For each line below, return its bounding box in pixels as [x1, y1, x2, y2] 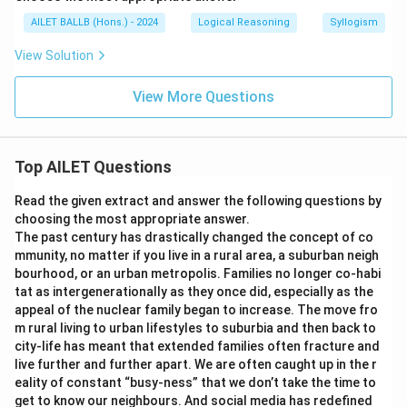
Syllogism [330, 16, 378, 28]
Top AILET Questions [15, 157, 172, 176]
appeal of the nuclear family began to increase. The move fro [15, 303, 378, 317]
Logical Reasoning [198, 16, 290, 28]
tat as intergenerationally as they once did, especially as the [15, 284, 373, 299]
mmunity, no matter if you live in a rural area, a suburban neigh [15, 248, 379, 263]
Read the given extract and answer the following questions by [15, 194, 382, 208]
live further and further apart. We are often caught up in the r [15, 357, 377, 372]
